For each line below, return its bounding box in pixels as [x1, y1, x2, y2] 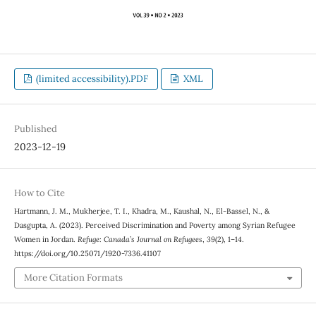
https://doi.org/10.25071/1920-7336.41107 [13, 248, 161, 258]
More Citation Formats [23, 272, 123, 284]
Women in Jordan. [13, 233, 78, 244]
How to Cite [13, 186, 65, 199]
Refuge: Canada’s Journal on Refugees [77, 233, 202, 244]
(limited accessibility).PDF [34, 72, 149, 85]
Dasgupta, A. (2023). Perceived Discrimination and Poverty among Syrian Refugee [13, 219, 296, 230]
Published [13, 122, 57, 135]
